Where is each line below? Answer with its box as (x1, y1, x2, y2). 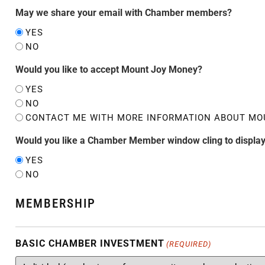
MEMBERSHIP (15, 196, 96, 211)
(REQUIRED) (166, 240, 212, 249)
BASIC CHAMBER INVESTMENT (15, 238, 164, 250)
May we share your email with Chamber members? (15, 7, 232, 19)
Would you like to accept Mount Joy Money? (15, 64, 202, 76)
